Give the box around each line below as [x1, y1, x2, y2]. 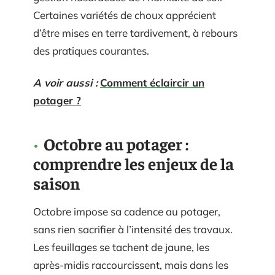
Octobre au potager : [44, 133, 188, 154]
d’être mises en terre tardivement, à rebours [33, 26, 238, 39]
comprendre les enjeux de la [33, 152, 234, 174]
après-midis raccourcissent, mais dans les [33, 258, 228, 271]
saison [33, 172, 80, 193]
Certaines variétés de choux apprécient [33, 9, 216, 21]
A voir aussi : [33, 76, 98, 89]
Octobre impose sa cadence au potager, [33, 204, 220, 218]
